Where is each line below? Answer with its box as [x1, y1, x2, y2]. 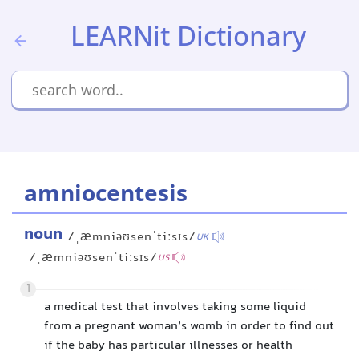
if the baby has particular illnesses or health [44, 336, 292, 356]
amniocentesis [24, 177, 188, 208]
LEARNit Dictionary [71, 18, 306, 54]
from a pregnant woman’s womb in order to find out [44, 317, 334, 337]
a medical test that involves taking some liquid [44, 297, 306, 317]
